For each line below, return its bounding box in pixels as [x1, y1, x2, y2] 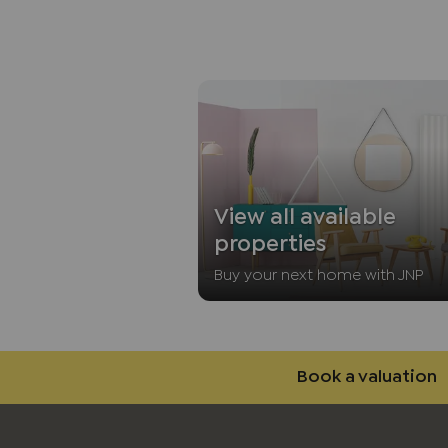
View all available [214, 209, 396, 228]
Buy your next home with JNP [214, 269, 423, 283]
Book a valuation [295, 370, 437, 386]
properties [214, 236, 326, 255]
